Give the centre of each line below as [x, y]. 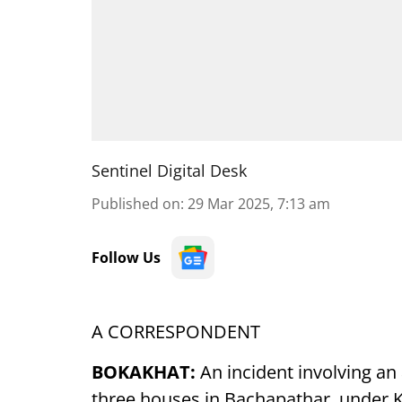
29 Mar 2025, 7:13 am [259, 204]
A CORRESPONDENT [176, 332]
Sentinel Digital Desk [169, 170]
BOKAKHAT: [146, 372]
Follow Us [126, 258]
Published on [136, 204]
